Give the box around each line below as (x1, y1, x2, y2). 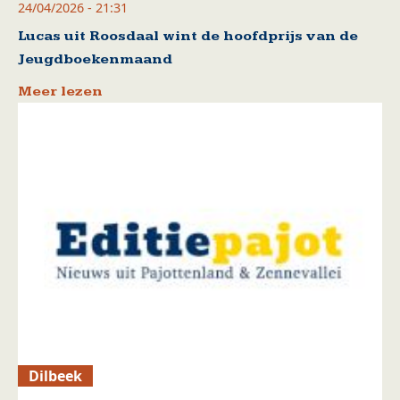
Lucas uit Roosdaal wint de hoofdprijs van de (18, 28, 358, 46)
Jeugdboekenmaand (18, 51, 172, 69)
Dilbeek (29, 365, 83, 386)
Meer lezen (18, 83, 103, 101)
